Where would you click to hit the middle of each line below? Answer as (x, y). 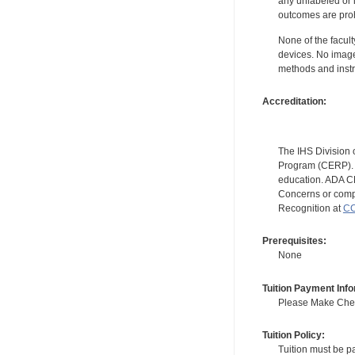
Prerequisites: (294, 241)
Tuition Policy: (293, 336)
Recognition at (310, 208)
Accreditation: (294, 101)
